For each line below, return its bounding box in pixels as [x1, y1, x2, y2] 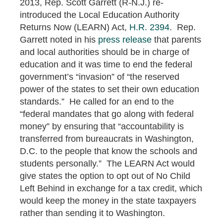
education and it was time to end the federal [20, 59, 192, 69]
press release [98, 34, 152, 45]
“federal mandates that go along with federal [20, 109, 194, 119]
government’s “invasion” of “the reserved [20, 71, 179, 82]
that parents [152, 34, 201, 45]
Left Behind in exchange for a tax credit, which [20, 183, 202, 193]
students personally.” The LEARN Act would [20, 158, 195, 168]
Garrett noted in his [20, 34, 98, 45]
